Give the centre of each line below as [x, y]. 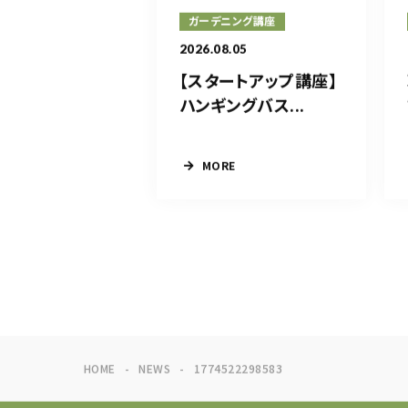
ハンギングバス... [242, 105]
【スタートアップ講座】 [259, 81]
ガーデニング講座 [232, 22]
